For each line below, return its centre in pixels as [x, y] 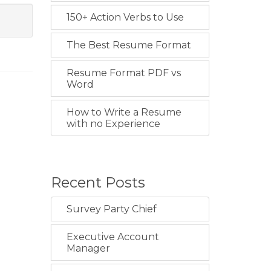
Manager [88, 249]
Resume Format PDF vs [123, 73]
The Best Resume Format [129, 45]
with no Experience [113, 124]
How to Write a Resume [124, 113]
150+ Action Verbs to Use [125, 18]
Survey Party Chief [111, 209]
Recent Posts [98, 183]
